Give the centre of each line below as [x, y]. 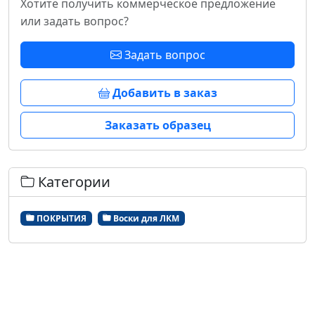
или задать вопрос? [75, 21]
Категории [72, 182]
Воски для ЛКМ [146, 218]
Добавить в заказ [163, 93]
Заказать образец [157, 126]
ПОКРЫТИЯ [60, 218]
